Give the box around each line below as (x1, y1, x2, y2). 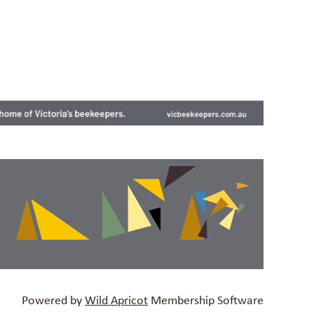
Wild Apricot (85, 294, 148, 308)
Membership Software (148, 294, 264, 308)
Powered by (22, 294, 85, 308)
